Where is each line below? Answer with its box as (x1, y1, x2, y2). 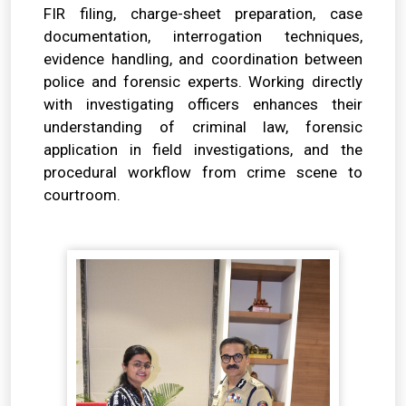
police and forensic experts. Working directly (43, 72, 362, 91)
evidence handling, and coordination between (43, 50, 362, 68)
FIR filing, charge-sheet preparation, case (43, 5, 362, 23)
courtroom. (43, 186, 121, 204)
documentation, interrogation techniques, (43, 27, 362, 45)
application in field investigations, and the (43, 140, 362, 159)
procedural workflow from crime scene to (43, 163, 362, 181)
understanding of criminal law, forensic (43, 118, 362, 136)
